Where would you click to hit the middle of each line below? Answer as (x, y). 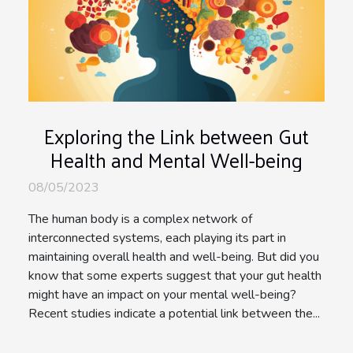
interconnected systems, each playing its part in (157, 238)
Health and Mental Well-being (176, 159)
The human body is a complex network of (140, 219)
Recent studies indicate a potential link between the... (174, 313)
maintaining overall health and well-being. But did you (174, 256)
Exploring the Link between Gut (176, 136)
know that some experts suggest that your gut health (175, 275)
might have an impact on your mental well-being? (162, 294)
